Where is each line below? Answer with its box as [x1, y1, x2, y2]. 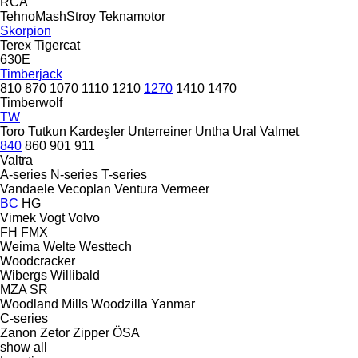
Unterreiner [128, 124, 192, 138]
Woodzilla [91, 296, 148, 311]
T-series [101, 167, 147, 181]
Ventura [114, 181, 158, 196]
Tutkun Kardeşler [28, 124, 125, 138]
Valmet [260, 124, 299, 138]
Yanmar [151, 296, 195, 311]
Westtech [79, 239, 132, 253]
